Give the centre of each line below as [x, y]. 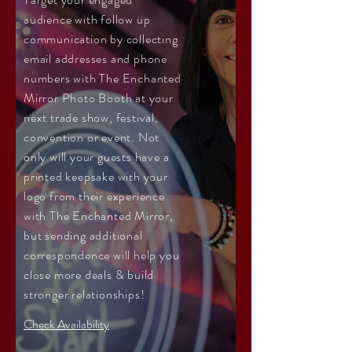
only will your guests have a [97, 157]
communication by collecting [101, 39]
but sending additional [83, 235]
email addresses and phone [96, 59]
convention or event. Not [92, 137]
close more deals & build [89, 275]
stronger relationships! [84, 294]
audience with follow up [87, 19]
